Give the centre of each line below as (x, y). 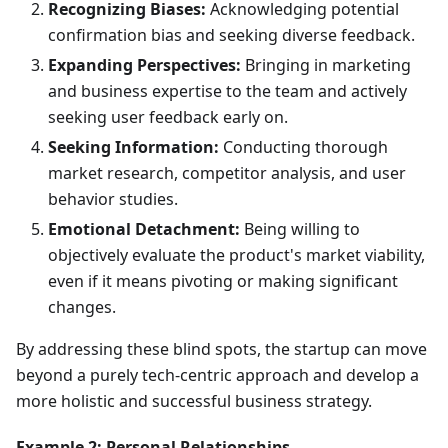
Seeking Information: (133, 147)
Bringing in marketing (326, 65)
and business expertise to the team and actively (227, 91)
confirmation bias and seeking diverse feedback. (231, 35)
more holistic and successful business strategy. (194, 401)
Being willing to (300, 229)
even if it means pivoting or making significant (223, 281)
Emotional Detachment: (144, 229)
